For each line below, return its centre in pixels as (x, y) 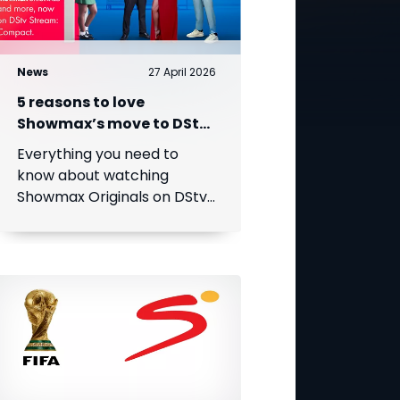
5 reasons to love (80, 102)
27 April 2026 (182, 71)
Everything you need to (97, 154)
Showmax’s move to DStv (112, 123)
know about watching (92, 175)
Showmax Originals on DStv (112, 196)
